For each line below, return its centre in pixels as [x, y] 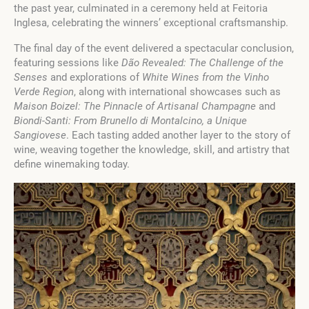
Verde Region [44, 92]
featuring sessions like [68, 63]
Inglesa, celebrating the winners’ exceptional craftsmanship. [151, 23]
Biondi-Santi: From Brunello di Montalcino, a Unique [130, 121]
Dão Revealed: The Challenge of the [202, 63]
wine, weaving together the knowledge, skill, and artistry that [152, 150]
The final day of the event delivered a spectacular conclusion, [154, 49]
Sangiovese [40, 136]
